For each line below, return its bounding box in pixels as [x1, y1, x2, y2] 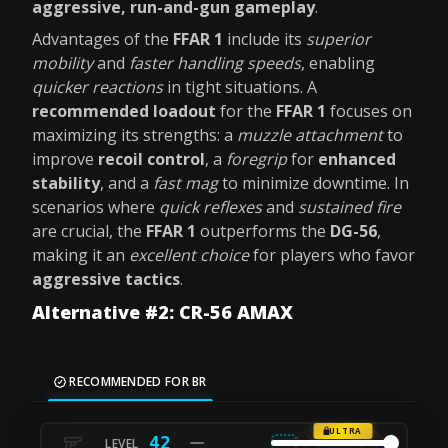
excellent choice [129, 244, 249, 266]
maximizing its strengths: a [32, 124, 237, 146]
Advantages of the [32, 28, 173, 50]
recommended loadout [32, 100, 216, 122]
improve [32, 148, 98, 170]
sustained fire [298, 196, 401, 218]
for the [216, 100, 276, 122]
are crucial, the [32, 220, 146, 242]
